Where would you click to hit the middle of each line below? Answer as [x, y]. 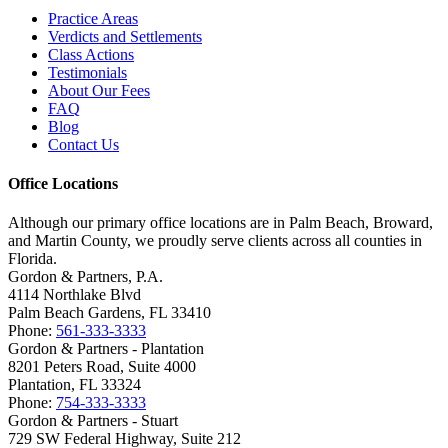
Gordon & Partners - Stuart [93, 421]
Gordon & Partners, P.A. [85, 277]
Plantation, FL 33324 [74, 385]
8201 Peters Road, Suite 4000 [102, 367]
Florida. [32, 259]
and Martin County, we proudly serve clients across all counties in [215, 241]
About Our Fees [99, 90]
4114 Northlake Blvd [74, 295]
